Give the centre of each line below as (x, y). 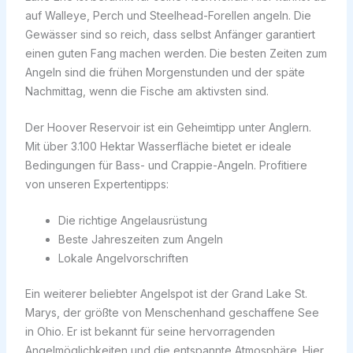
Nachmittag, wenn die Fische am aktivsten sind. (147, 91)
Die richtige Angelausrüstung (132, 221)
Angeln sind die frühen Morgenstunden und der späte (165, 72)
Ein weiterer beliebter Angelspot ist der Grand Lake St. (166, 294)
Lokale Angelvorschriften (123, 258)
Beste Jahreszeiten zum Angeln (140, 240)
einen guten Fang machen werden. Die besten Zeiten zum (176, 53)
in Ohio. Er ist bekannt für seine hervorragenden (150, 332)
